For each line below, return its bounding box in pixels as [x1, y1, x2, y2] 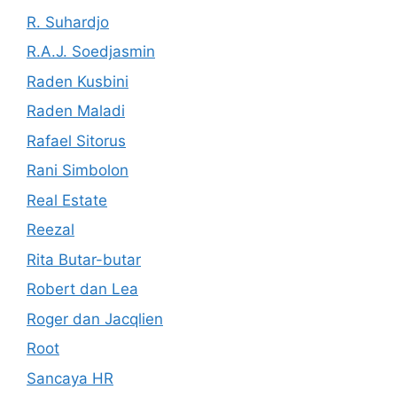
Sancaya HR [27, 369, 113, 387]
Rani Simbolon [27, 161, 128, 179]
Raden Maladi [27, 102, 125, 120]
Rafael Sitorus [27, 131, 126, 150]
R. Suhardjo [27, 12, 109, 31]
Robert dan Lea [27, 280, 138, 298]
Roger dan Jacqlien [27, 309, 163, 328]
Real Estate [27, 191, 107, 209]
